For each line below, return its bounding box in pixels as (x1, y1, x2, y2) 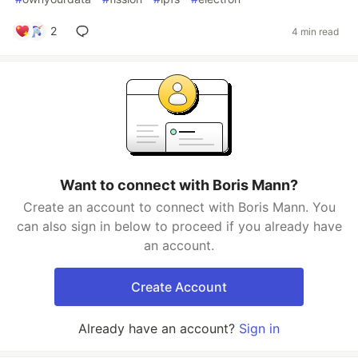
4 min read (292, 25, 339, 38)
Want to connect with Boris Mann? (60, 177, 298, 193)
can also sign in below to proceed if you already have (16, 218, 342, 234)
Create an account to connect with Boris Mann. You (22, 199, 336, 215)
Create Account (131, 279, 227, 295)
